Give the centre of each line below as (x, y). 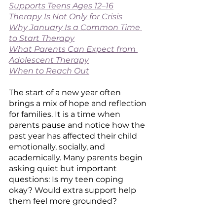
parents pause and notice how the (78, 125)
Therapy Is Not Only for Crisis (66, 17)
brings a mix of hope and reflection (79, 103)
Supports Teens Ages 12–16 (61, 6)
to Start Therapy (42, 38)
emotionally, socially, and (58, 147)
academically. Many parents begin (77, 158)
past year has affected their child (74, 136)
